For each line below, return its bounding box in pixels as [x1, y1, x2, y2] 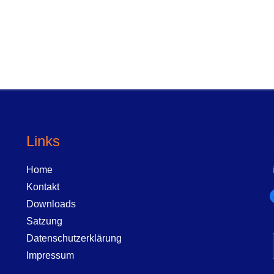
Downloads [26, 199, 76, 210]
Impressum [26, 250, 74, 261]
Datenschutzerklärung [26, 233, 122, 244]
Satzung [26, 216, 62, 227]
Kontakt [26, 182, 59, 193]
